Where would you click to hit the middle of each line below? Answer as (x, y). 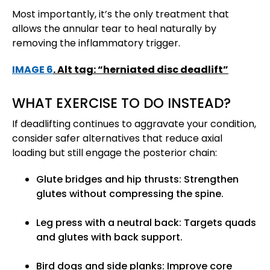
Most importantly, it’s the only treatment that (121, 14)
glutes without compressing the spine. (130, 194)
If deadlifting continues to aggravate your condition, (134, 124)
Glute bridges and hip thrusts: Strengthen (137, 180)
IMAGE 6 (33, 70)
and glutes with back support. (109, 237)
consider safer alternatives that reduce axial (117, 139)
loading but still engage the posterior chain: (115, 153)
